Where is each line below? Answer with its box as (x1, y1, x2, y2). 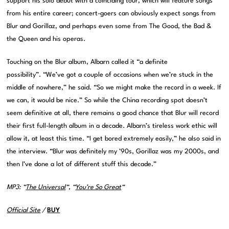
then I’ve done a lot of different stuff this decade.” (7, 161, 157, 168)
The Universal (26, 184, 66, 191)
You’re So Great (75, 184, 122, 191)
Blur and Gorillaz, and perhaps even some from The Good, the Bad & (7, 22, 212, 30)
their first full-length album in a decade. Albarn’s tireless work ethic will (7, 122, 218, 129)
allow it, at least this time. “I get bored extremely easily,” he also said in (7, 135, 221, 142)
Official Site (7, 207, 41, 214)
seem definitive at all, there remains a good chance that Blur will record (7, 109, 219, 117)
